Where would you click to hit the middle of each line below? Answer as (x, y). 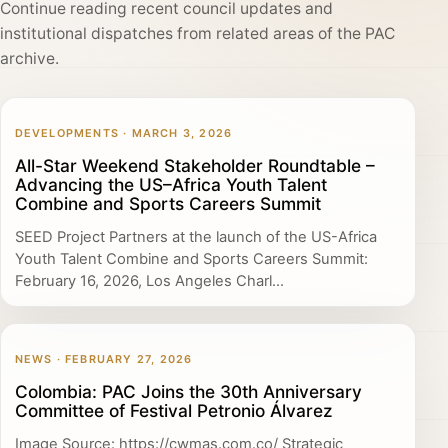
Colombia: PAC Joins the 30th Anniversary (188, 391)
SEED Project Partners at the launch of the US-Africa (195, 237)
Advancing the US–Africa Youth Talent (170, 184)
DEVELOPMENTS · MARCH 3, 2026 (123, 132)
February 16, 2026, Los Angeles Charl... (149, 281)
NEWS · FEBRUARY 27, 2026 (103, 358)
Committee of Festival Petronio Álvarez (173, 410)
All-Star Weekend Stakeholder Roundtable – (194, 165)
